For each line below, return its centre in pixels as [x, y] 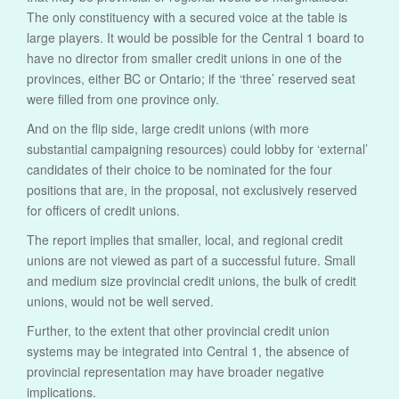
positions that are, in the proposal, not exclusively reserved [192, 190]
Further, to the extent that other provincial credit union [178, 331]
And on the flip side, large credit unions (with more [168, 129]
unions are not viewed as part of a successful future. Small [191, 261]
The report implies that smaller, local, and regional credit [185, 240]
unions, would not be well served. [120, 301]
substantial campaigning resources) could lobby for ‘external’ [197, 149]
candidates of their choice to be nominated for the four [179, 170]
